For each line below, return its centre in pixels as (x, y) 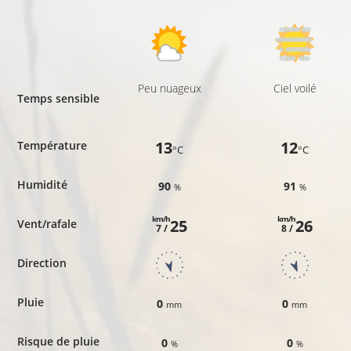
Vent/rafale (47, 223)
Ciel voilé (295, 88)
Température (52, 145)
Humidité (42, 184)
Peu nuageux (169, 88)
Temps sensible (58, 98)
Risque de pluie (58, 341)
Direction (42, 262)
